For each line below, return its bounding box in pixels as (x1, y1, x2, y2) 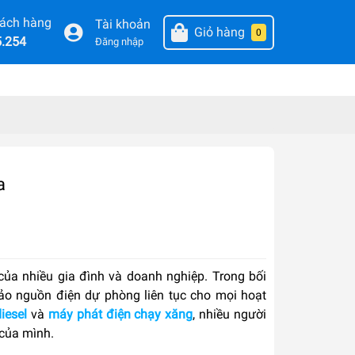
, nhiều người (193, 307, 267, 323)
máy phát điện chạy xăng (48, 307, 193, 323)
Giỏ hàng (193, 24, 245, 40)
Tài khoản (94, 17, 151, 32)
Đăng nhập (94, 36, 143, 48)
